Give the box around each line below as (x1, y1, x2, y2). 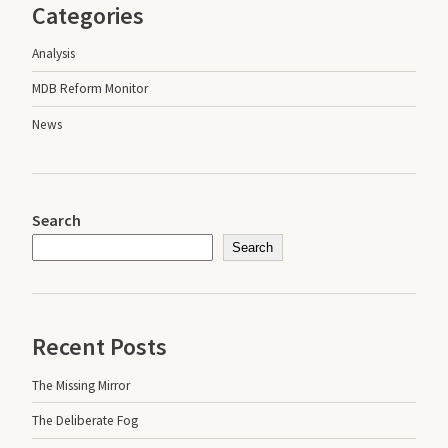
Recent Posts (32, 331, 167, 363)
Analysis (32, 45, 75, 63)
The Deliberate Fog (32, 412, 138, 430)
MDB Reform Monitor (32, 80, 148, 98)
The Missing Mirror (32, 376, 130, 394)
